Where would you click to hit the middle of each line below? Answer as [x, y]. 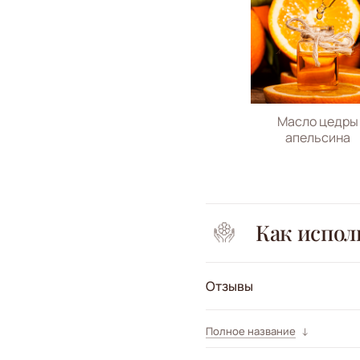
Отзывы [229, 286]
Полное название [251, 331]
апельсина [317, 137]
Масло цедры [317, 121]
